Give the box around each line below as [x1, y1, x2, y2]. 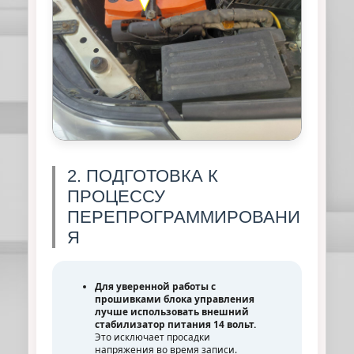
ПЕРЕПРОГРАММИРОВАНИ [67, 206, 300, 227]
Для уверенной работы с [94, 279, 216, 292]
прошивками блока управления [94, 292, 254, 305]
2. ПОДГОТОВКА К [67, 165, 218, 186]
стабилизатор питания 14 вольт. [94, 317, 256, 330]
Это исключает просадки [94, 330, 210, 343]
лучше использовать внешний [94, 304, 249, 318]
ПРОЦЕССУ [67, 186, 165, 206]
